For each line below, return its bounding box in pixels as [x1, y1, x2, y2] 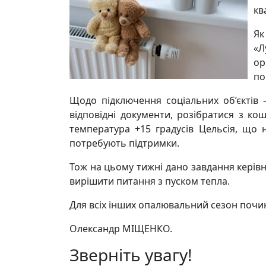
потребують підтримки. [69, 137, 179, 150]
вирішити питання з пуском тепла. [69, 175, 230, 188]
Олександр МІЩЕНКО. [69, 222, 172, 235]
